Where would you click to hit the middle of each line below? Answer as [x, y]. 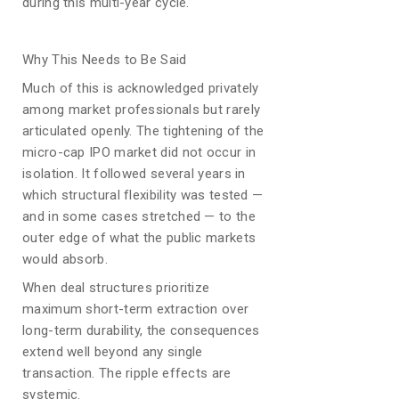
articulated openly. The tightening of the [143, 131]
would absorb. [65, 259]
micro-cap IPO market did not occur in [139, 152]
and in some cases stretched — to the [139, 216]
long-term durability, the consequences [141, 330]
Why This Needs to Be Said [105, 60]
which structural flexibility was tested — [143, 195]
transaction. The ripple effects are [127, 373]
